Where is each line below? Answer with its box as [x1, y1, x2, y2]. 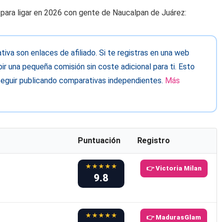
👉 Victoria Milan [146, 165, 202, 172]
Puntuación [77, 136, 120, 146]
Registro [137, 136, 170, 146]
